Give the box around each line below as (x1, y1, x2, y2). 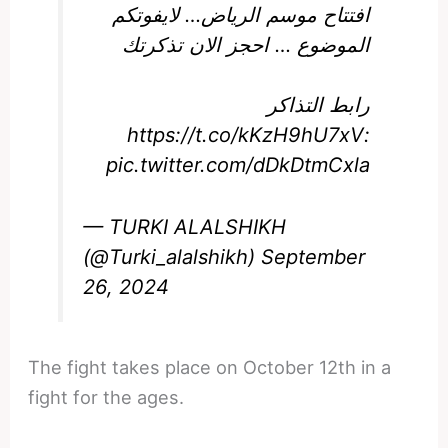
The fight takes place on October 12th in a (28, 356, 392, 379)
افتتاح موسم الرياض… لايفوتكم (111, 2, 370, 27)
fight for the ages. (28, 386, 185, 409)
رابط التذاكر (266, 92, 370, 117)
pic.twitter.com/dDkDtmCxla (105, 152, 370, 177)
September (261, 245, 366, 270)
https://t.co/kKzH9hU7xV (126, 122, 364, 147)
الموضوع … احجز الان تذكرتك (121, 32, 370, 57)
